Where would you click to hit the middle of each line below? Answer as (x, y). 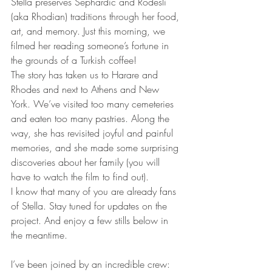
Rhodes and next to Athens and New (87, 89)
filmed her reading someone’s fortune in (91, 45)
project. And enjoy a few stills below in (91, 220)
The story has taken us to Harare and (86, 74)
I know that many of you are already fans (95, 191)
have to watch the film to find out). (80, 176)
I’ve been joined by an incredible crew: (92, 264)
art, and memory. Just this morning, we (90, 31)
